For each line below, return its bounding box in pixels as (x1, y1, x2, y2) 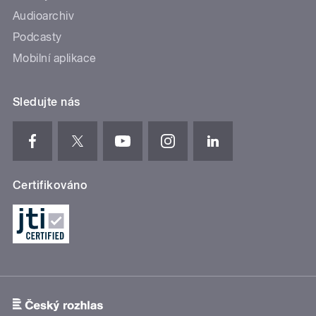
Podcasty (13, 30, 62, 44)
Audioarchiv (13, 8, 75, 23)
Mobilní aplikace (13, 51, 97, 65)
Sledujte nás (13, 95, 80, 109)
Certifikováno (13, 178, 88, 192)
